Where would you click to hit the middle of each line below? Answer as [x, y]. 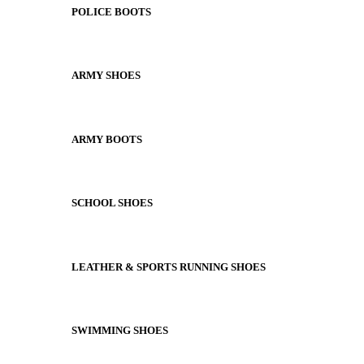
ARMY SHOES [106, 76]
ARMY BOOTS [107, 139]
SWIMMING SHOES [120, 330]
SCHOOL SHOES [112, 203]
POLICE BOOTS [111, 12]
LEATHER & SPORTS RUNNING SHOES [169, 266]
